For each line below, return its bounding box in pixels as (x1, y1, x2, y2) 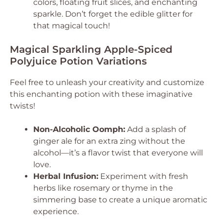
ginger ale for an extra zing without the (33, 136, 185, 146)
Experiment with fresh (98, 172, 188, 181)
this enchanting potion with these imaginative (10, 89, 193, 99)
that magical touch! (33, 21, 110, 30)
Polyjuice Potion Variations (10, 55, 147, 67)
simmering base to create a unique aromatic (33, 195, 207, 204)
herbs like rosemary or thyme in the (33, 183, 173, 193)
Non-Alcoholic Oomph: (33, 125, 125, 134)
